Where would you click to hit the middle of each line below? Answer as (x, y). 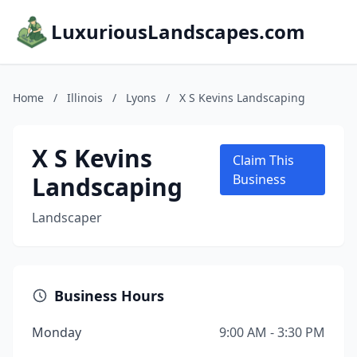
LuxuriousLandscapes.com (178, 31)
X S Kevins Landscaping (242, 98)
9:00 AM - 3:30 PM (272, 332)
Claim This (263, 160)
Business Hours (109, 296)
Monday (57, 332)
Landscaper (67, 218)
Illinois (85, 98)
